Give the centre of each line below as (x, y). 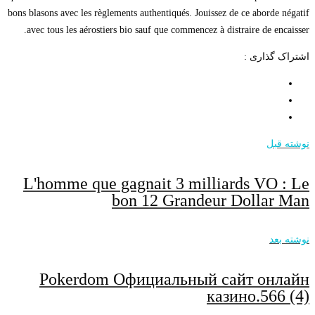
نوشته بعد (289, 239)
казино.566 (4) (258, 296)
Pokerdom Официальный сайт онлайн (174, 279)
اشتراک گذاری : (277, 57)
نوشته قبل (288, 144)
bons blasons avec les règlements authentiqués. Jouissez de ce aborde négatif (159, 13)
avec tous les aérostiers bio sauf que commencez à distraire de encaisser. (168, 30)
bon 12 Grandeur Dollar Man (211, 201)
